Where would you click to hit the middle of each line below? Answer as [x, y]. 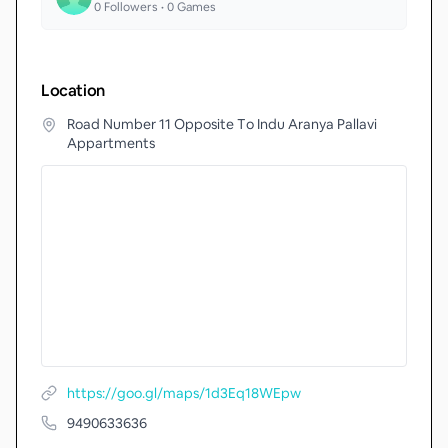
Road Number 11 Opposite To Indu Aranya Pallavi [222, 124]
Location [73, 90]
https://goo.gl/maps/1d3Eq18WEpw [184, 393]
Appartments [111, 143]
